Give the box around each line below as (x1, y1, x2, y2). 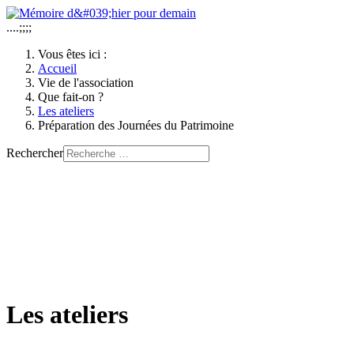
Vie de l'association (38, 76, 134, 89)
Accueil (38, 62, 77, 75)
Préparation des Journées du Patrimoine (38, 119, 234, 132)
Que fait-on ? (38, 90, 104, 104)
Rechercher (6, 146, 63, 160)
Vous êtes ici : (38, 47, 113, 61)
